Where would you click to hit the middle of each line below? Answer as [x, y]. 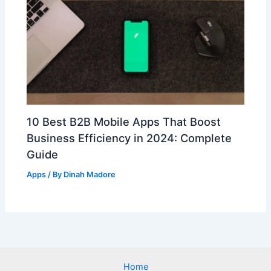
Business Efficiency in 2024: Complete [129, 138]
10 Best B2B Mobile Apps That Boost [124, 121]
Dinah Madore [90, 175]
